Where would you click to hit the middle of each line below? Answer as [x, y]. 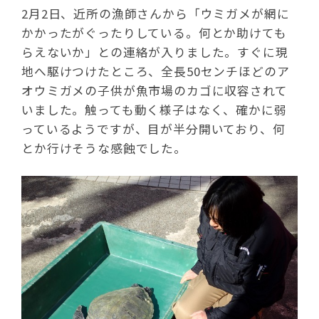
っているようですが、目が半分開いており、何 [153, 129]
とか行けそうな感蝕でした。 [104, 148]
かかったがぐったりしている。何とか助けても [154, 33]
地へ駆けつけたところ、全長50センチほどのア [156, 71]
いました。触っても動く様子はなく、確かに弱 [154, 110]
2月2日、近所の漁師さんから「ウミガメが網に [156, 14]
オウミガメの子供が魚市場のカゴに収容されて [155, 90]
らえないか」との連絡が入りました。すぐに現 [155, 52]
